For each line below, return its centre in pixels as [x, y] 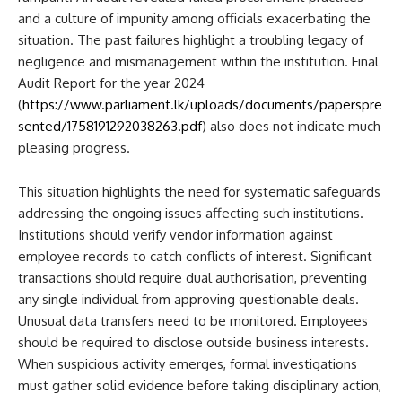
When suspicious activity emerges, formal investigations [188, 363]
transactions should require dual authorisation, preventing [192, 277]
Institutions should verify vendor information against [175, 234]
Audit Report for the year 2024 [111, 83]
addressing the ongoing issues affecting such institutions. [191, 213]
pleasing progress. [74, 147]
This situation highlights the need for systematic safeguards [199, 191]
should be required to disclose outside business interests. [193, 342]
